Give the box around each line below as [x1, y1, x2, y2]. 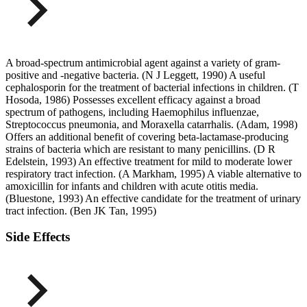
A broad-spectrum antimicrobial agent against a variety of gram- [5, 56, 280, 69]
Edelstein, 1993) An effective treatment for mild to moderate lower [5, 155, 292, 167]
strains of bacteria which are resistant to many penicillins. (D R [5, 143, 275, 155]
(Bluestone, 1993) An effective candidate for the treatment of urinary [5, 192, 301, 204]
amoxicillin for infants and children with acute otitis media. [5, 180, 258, 192]
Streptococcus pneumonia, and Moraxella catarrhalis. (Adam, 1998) [5, 118, 297, 130]
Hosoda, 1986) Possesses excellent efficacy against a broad [5, 93, 260, 106]
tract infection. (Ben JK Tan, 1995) [5, 204, 156, 217]
